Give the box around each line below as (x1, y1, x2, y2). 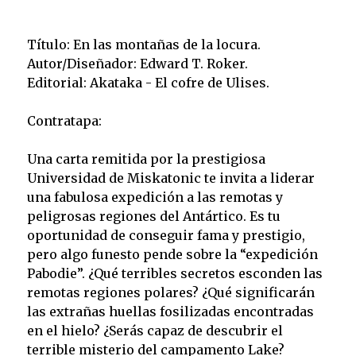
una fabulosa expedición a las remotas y (26, 188, 283, 205)
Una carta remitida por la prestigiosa (26, 150, 265, 167)
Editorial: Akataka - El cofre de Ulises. (26, 74, 269, 91)
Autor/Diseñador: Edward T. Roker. (26, 55, 248, 72)
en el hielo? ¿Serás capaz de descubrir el (26, 322, 283, 339)
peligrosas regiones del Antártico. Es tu (26, 207, 281, 224)
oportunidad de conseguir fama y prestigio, (26, 226, 305, 243)
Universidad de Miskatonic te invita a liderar (26, 169, 315, 186)
